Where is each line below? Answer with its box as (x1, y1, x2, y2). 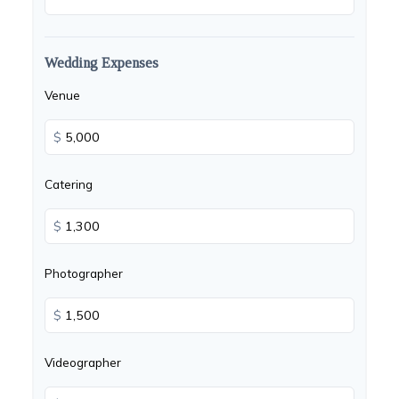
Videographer (45, 354, 121, 370)
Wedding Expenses (45, 55, 159, 70)
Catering (45, 176, 93, 191)
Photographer (45, 265, 123, 281)
